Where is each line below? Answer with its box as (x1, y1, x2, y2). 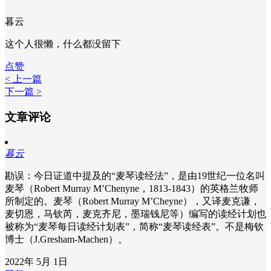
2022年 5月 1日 (5, 256, 68, 267)
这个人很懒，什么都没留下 (5, 38, 121, 49)
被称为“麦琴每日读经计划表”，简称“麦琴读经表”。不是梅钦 (5, 221, 264, 232)
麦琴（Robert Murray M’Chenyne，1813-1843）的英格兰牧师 (5, 183, 258, 194)
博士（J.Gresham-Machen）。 (5, 234, 128, 245)
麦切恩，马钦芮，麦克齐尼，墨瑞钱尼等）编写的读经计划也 (5, 209, 266, 220)
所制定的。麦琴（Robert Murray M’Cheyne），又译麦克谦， (5, 196, 260, 207)
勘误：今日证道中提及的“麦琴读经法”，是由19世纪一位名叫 (5, 171, 265, 181)
